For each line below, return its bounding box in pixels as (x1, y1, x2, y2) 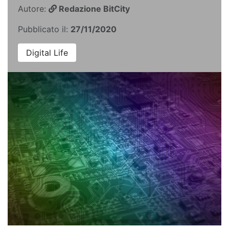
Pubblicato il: (18, 24, 71, 34)
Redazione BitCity (57, 4, 130, 14)
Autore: (18, 4, 49, 14)
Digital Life (26, 48, 68, 58)
